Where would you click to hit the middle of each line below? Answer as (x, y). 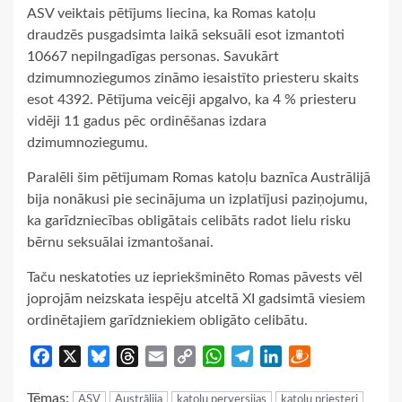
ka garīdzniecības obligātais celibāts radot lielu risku (189, 220)
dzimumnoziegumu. (87, 142)
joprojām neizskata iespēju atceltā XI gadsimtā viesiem (196, 298)
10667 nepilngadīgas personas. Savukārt (153, 56)
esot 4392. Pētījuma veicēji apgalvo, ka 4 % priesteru (192, 99)
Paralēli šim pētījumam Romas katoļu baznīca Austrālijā (199, 177)
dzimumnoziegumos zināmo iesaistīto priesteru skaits (193, 78)
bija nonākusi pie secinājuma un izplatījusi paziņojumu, (197, 199)
